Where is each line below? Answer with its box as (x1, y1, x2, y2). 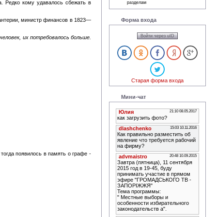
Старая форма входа (131, 77, 184, 83)
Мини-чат (121, 93, 146, 100)
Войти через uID (140, 33, 174, 39)
